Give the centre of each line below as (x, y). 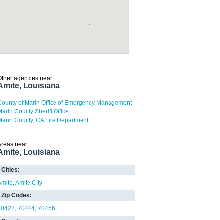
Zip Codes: (16, 195)
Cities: (11, 170)
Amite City (29, 183)
